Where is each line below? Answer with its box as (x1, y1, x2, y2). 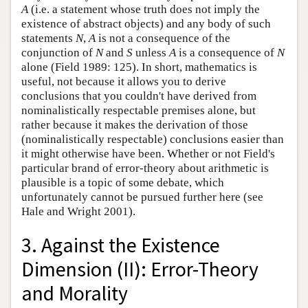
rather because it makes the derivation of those (21, 118, 248, 132)
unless (133, 46, 169, 60)
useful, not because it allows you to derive (21, 75, 226, 89)
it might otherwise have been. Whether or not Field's (21, 147, 275, 161)
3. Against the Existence (21, 232, 220, 258)
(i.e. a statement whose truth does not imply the (28, 3, 260, 16)
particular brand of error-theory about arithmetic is (21, 162, 269, 175)
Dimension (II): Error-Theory (21, 256, 258, 283)
